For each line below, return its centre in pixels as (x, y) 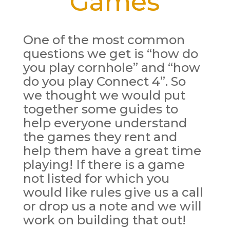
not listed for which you (96, 178)
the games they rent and (100, 137)
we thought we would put (104, 95)
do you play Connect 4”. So (104, 81)
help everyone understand (105, 123)
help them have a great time (112, 151)
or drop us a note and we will (112, 206)
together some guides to (100, 109)
